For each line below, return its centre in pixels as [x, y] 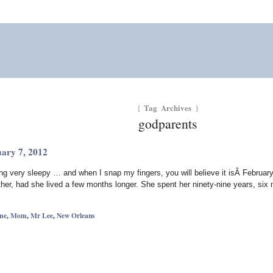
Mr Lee [41, 215]
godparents [168, 124]
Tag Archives [168, 107]
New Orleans [75, 215]
